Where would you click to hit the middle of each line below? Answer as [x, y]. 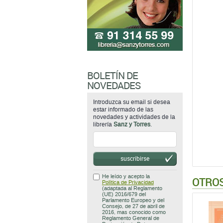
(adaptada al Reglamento [132, 188]
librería [103, 124]
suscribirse [135, 158]
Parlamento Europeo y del [133, 200]
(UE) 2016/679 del [124, 194]
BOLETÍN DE [112, 75]
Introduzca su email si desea [131, 102]
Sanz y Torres [132, 124]
